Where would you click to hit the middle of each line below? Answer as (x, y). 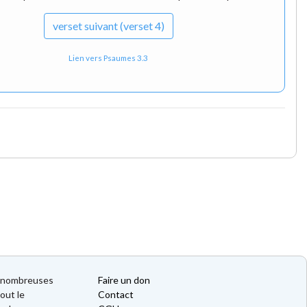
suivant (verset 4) (123, 26)
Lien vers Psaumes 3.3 (109, 58)
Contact (116, 295)
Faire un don (124, 280)
